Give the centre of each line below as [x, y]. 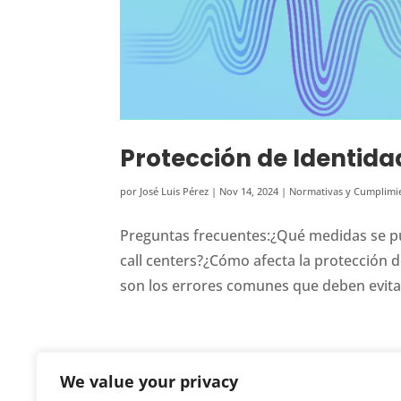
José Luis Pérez [175, 192]
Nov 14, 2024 [249, 192]
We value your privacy [149, 381]
